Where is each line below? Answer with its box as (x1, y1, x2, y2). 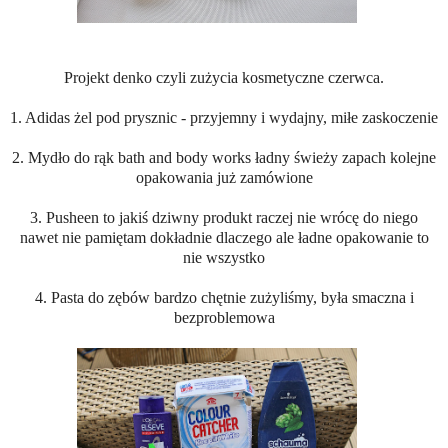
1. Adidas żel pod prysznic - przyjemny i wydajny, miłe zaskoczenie (10, 109, 438, 127)
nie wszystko (183, 249, 265, 267)
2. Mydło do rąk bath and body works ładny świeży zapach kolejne (12, 149, 436, 167)
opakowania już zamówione (135, 169, 313, 187)
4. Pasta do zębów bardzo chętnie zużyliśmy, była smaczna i (34, 289, 414, 307)
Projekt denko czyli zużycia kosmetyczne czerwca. (64, 69, 384, 87)
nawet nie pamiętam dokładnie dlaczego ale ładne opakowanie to (19, 229, 429, 247)
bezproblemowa (173, 309, 275, 327)
